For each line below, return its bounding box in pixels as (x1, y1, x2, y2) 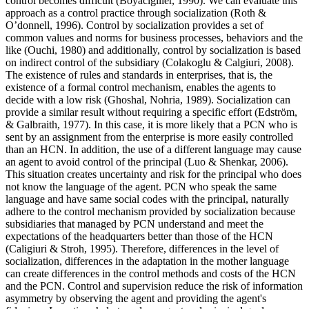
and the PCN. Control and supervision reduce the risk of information (6, 280, 303, 292)
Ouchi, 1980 (28, 44, 82, 57)
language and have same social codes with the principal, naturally (6, 193, 289, 206)
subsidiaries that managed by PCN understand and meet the (6, 218, 263, 230)
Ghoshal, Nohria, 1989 (108, 94, 208, 106)
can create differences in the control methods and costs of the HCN (6, 268, 296, 280)
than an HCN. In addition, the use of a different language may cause (6, 143, 301, 156)
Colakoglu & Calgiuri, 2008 (166, 57, 288, 69)
